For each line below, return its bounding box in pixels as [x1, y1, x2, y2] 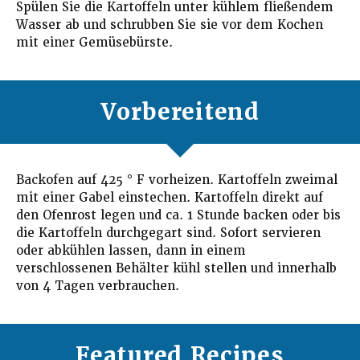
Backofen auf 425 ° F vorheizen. [16, 171, 214, 188]
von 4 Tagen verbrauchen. [16, 277, 179, 294]
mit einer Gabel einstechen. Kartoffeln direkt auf [16, 189, 323, 206]
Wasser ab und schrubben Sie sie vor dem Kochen [16, 16, 323, 33]
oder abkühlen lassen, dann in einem [16, 242, 246, 259]
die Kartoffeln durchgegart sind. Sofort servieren [16, 224, 321, 241]
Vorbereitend [100, 96, 260, 126]
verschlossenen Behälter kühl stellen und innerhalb [16, 260, 337, 276]
